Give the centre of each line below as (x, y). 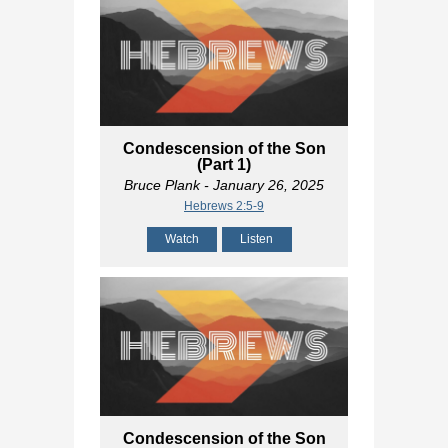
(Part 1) (224, 164)
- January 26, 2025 (262, 184)
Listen (256, 238)
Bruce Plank (162, 184)
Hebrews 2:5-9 (224, 205)
